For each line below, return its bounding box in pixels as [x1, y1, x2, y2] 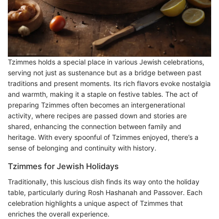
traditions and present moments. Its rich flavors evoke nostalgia [8, 79, 211, 88]
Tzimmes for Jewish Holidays [8, 161, 119, 171]
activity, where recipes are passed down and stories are [8, 111, 187, 120]
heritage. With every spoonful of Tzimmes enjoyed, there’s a [8, 132, 198, 141]
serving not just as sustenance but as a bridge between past [8, 68, 201, 77]
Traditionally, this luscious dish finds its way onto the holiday [8, 177, 199, 186]
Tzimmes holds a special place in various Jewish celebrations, [8, 57, 204, 66]
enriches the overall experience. [8, 209, 109, 218]
